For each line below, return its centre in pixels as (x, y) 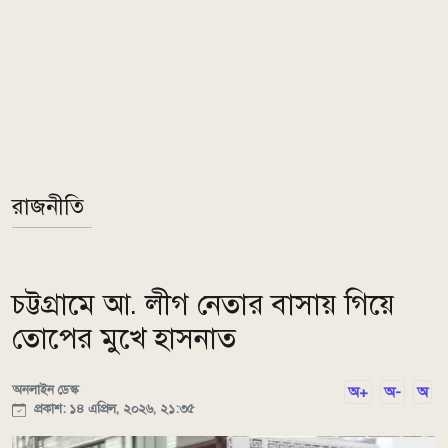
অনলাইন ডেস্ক (45, 389)
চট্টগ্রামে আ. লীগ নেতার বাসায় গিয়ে (203, 304)
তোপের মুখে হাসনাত (124, 338)
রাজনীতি (48, 206)
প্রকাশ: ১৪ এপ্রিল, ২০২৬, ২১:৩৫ (112, 408)
